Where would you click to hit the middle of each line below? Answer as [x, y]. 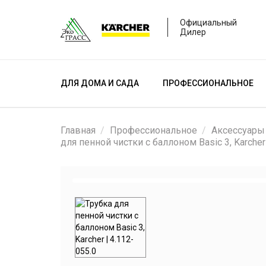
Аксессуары [238, 130]
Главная [78, 130]
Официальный [208, 23]
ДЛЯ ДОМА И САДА [100, 83]
